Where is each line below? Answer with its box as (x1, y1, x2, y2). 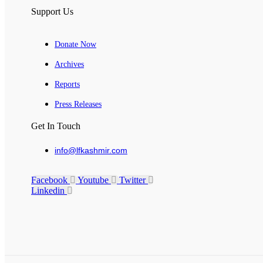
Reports (55, 80, 80, 89)
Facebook (31, 175, 68, 186)
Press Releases (55, 100, 102, 109)
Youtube (77, 175, 109, 186)
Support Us (31, 6, 73, 17)
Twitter (119, 175, 146, 186)
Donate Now (55, 40, 96, 49)
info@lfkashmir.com (55, 146, 127, 156)
